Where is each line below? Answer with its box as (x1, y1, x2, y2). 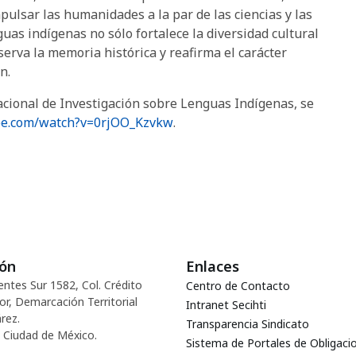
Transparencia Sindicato (186, 316, 309, 331)
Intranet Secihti (186, 297, 266, 312)
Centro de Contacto (186, 278, 290, 293)
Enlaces (186, 257, 239, 276)
